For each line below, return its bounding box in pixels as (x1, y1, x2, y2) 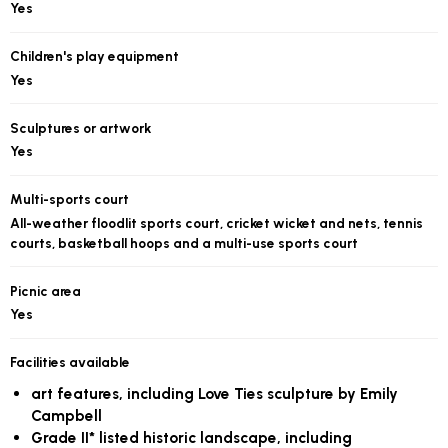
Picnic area (10, 282, 82, 299)
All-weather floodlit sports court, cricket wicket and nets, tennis (10, 214, 424, 231)
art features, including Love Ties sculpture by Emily (30, 383, 398, 403)
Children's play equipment (10, 48, 180, 65)
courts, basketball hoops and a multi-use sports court (10, 234, 359, 251)
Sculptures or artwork (10, 119, 152, 136)
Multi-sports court (10, 191, 130, 208)
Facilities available (10, 354, 131, 371)
